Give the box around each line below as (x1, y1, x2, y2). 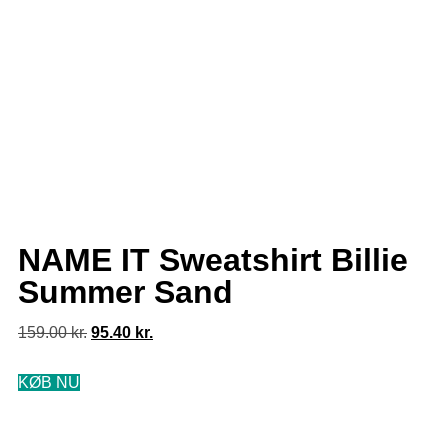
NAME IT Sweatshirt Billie (18, 242, 408, 279)
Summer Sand (18, 274, 233, 311)
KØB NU (18, 374, 80, 392)
